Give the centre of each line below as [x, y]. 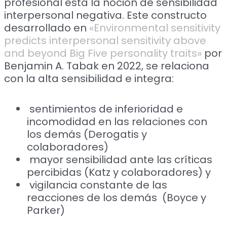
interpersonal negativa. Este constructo [106, 15]
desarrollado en [47, 28]
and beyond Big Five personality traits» [103, 53]
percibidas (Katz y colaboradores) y [119, 173]
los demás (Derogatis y [87, 135]
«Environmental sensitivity [155, 28]
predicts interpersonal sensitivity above [105, 41]
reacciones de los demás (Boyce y [117, 198]
